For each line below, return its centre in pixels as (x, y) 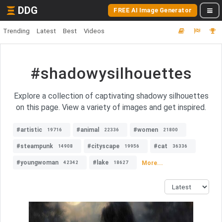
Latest (46, 31)
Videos (94, 31)
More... (152, 163)
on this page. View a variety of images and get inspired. (111, 107)
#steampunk (35, 146)
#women (146, 130)
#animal (88, 130)
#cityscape (103, 146)
